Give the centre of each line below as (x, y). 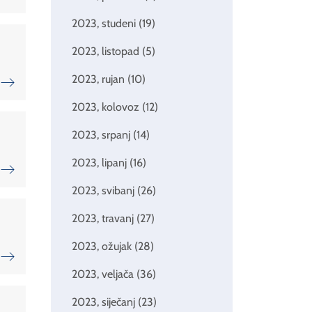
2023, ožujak (103, 247)
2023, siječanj (104, 302)
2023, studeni (105, 24)
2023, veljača (104, 274)
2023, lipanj (100, 163)
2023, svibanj (104, 191)
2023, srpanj (102, 135)
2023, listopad (107, 52)
